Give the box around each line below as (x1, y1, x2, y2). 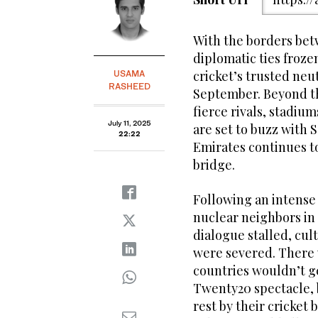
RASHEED (108, 81, 150, 92)
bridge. (193, 156, 235, 174)
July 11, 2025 (107, 119, 151, 128)
